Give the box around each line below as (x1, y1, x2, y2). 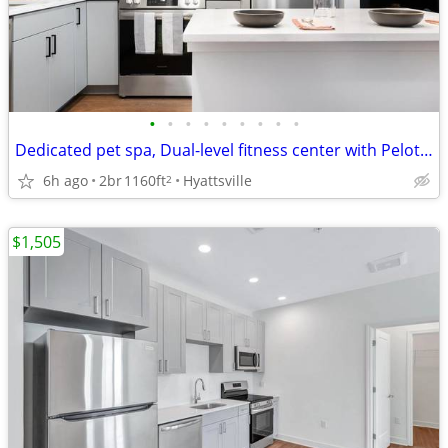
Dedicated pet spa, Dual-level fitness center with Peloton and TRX (420, 139, 433, 161)
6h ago (43, 170, 88, 190)
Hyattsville (183, 170, 252, 190)
